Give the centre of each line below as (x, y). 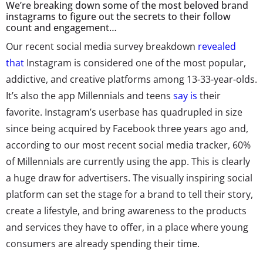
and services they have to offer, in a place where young (127, 227)
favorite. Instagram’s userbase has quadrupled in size (124, 112)
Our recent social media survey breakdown (102, 46)
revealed (217, 46)
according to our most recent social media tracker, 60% (128, 145)
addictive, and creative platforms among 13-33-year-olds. (131, 79)
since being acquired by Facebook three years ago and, (127, 128)
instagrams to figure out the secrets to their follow (118, 16)
